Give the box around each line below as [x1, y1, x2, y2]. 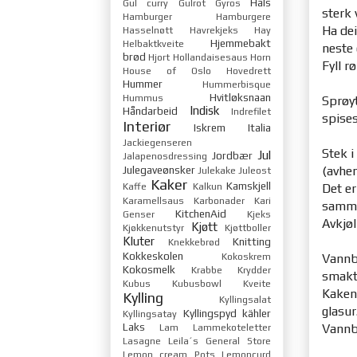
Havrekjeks [189, 24, 238, 36]
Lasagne [123, 335, 161, 347]
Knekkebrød [167, 236, 220, 248]
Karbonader [194, 194, 245, 206]
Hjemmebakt [210, 36, 271, 49]
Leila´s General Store [168, 335, 271, 347]
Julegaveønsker [123, 163, 195, 176]
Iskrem [194, 120, 226, 134]
